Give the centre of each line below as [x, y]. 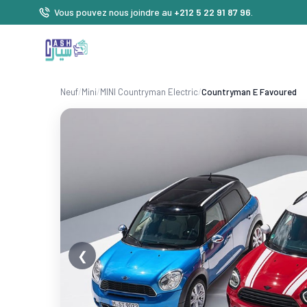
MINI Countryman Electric [149, 92]
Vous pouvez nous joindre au [114, 12]
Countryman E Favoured [249, 92]
